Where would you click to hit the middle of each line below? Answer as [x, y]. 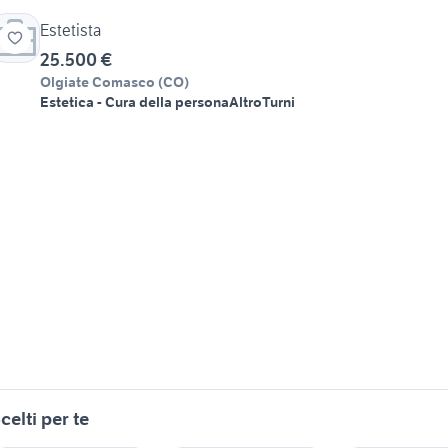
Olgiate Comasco [97, 82]
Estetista [70, 30]
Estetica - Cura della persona [134, 102]
